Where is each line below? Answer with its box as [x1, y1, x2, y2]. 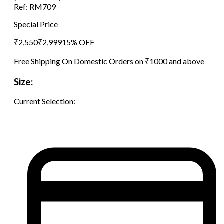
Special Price [14, 19, 58, 29]
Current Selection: [14, 96, 75, 106]
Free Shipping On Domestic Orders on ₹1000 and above [14, 56, 204, 66]
